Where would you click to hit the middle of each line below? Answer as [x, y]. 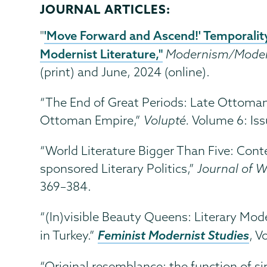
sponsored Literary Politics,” [119, 168]
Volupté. [167, 120]
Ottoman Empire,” [92, 120]
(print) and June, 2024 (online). [125, 72]
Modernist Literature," [102, 53]
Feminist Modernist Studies [174, 235]
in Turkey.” [69, 235]
